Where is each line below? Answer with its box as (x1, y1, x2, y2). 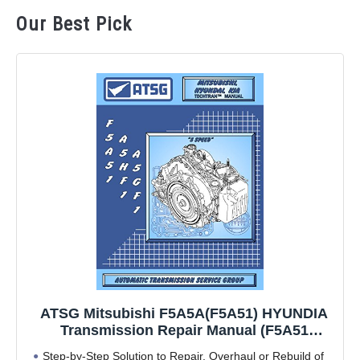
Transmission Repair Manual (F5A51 (59, 321, 309, 338)
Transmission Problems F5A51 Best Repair (36, 338, 332, 355)
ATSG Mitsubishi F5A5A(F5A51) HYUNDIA (40, 305, 328, 321)
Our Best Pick (16, 13, 132, 35)
